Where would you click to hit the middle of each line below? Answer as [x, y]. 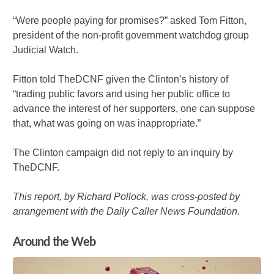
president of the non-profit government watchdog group [131, 35]
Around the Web [54, 243]
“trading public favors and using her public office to [122, 94]
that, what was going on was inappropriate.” [107, 124]
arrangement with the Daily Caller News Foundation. [127, 212]
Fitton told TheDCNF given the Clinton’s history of [121, 80]
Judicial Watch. [46, 50]
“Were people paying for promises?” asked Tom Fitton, [130, 21]
